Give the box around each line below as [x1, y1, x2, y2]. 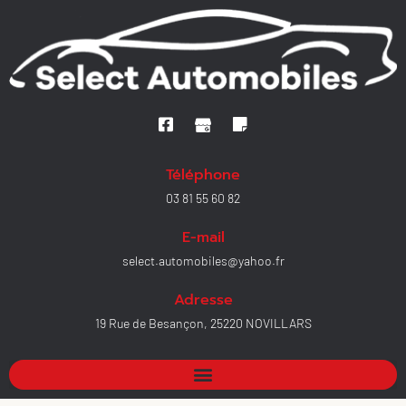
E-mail [181, 226, 225, 248]
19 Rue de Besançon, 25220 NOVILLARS [94, 314, 312, 331]
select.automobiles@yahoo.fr [121, 252, 285, 268]
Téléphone [166, 163, 240, 186]
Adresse [173, 288, 233, 311]
